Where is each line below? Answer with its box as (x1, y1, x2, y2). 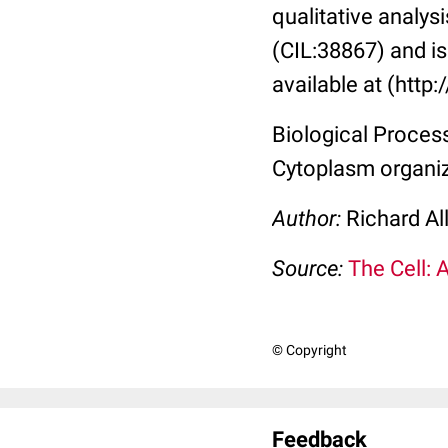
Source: (272, 256, 348, 281)
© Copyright (272, 342, 347, 358)
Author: (272, 206, 346, 231)
